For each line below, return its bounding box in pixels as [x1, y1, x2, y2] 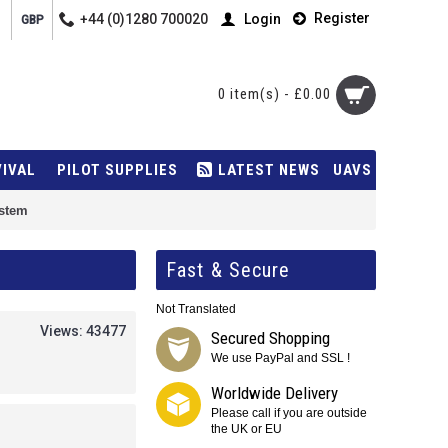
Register [314, 10, 370, 27]
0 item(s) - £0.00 [218, 85, 331, 103]
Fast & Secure [166, 258, 291, 282]
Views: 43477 [40, 323, 126, 339]
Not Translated [156, 302, 236, 316]
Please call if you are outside [211, 406, 367, 420]
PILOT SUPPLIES [56, 161, 178, 179]
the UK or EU [211, 422, 282, 436]
